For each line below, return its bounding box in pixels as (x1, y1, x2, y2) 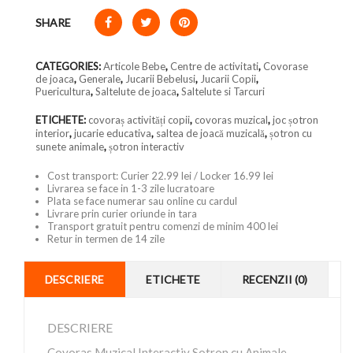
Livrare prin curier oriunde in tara (47, 207, 197, 220)
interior (35, 127, 69, 139)
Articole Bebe (103, 60, 165, 72)
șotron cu (269, 127, 312, 139)
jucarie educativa (74, 127, 151, 139)
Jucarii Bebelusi (125, 72, 195, 85)
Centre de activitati (170, 60, 258, 72)
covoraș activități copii (88, 113, 190, 126)
